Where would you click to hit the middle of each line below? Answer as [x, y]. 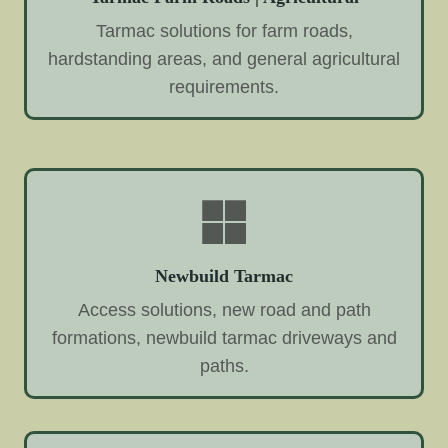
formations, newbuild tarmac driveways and [224, 337]
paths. [224, 365]
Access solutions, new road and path [224, 309]
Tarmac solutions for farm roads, [224, 31]
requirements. [224, 87]
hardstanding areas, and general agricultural [224, 59]
